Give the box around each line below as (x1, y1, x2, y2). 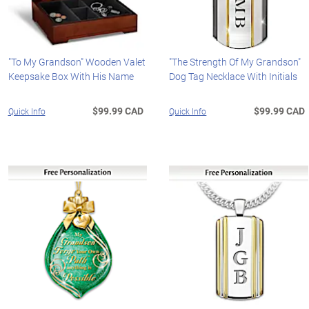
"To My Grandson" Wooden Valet (8, 54, 146, 68)
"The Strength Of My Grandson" (169, 54, 301, 68)
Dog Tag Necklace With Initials (169, 69, 298, 83)
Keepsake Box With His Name (8, 69, 134, 83)
